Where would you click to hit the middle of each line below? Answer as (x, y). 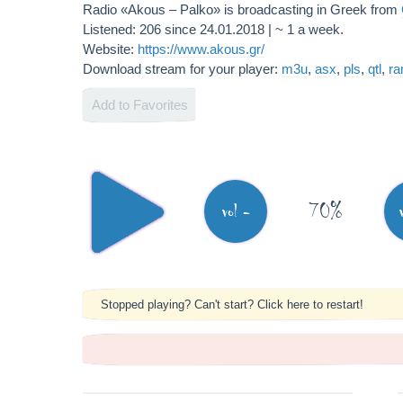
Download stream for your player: (182, 69)
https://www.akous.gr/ (201, 49)
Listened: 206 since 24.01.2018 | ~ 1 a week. (213, 29)
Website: (110, 49)
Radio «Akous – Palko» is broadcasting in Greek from (242, 9)
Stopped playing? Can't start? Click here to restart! (232, 304)
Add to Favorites (140, 105)
